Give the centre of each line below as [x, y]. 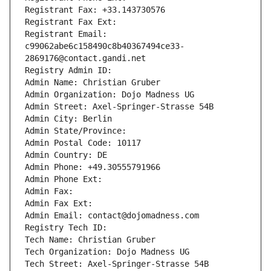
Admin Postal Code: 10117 [83, 143]
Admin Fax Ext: [59, 204]
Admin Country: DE [66, 155]
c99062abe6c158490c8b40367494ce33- [105, 46]
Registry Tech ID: [68, 228]
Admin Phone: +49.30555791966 [93, 167]
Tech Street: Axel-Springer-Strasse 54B [117, 264]
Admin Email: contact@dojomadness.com [112, 216]
